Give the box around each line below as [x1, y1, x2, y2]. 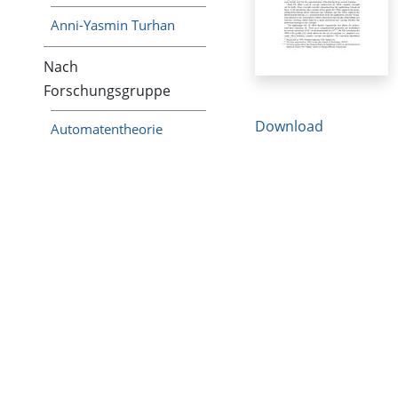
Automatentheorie [51, 120, 163, 139]
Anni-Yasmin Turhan [51, 15, 176, 34]
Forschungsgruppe [44, 80, 171, 100]
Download [254, 116, 323, 137]
